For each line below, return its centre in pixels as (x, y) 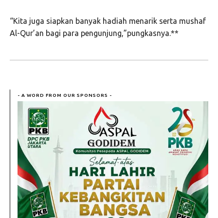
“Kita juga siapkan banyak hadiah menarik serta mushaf (108, 21)
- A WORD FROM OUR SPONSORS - (65, 95)
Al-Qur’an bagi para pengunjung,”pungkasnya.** (94, 33)
